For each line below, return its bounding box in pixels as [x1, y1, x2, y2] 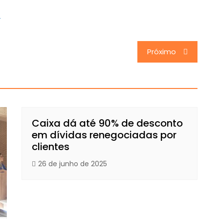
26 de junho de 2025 [38, 159, 107, 169]
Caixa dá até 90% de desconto [32, 116, 183, 130]
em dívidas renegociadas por [32, 128, 176, 142]
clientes [32, 140, 69, 153]
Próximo [147, 46, 176, 57]
